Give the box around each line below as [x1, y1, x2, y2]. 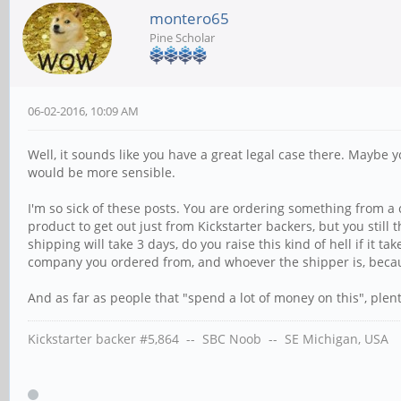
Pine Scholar [149, 30, 215, 47]
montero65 [149, 8, 229, 30]
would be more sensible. [28, 164, 175, 182]
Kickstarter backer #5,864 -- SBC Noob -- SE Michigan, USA [28, 330, 388, 348]
